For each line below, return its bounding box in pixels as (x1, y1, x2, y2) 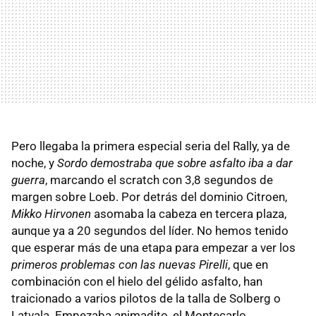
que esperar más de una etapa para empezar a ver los (11, 241, 296, 255)
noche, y (11, 156, 57, 170)
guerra (11, 173, 45, 187)
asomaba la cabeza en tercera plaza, (91, 207, 286, 221)
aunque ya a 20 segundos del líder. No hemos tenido (11, 224, 288, 238)
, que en (228, 257, 268, 272)
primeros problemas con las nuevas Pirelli (11, 257, 228, 272)
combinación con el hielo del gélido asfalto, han (11, 274, 262, 288)
